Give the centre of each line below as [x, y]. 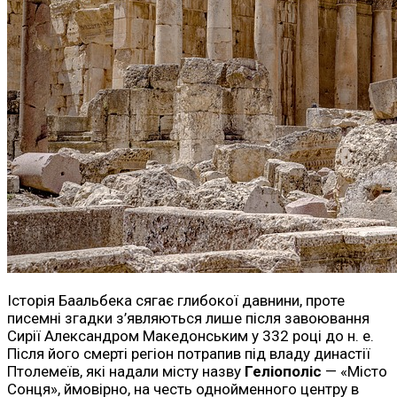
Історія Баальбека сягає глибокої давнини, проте [176, 300]
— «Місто [354, 371]
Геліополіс [283, 371]
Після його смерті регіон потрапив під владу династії [189, 353]
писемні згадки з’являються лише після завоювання [188, 318]
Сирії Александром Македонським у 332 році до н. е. [191, 335]
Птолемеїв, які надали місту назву [126, 371]
